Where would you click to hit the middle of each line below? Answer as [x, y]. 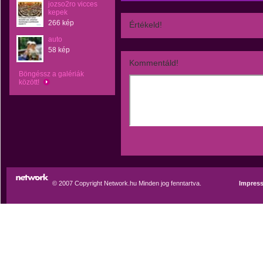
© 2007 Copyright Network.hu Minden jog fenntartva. [127, 183]
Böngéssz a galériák [51, 74]
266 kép [61, 23]
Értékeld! [146, 25]
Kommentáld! [154, 63]
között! [30, 82]
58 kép [59, 50]
